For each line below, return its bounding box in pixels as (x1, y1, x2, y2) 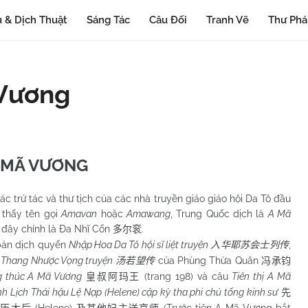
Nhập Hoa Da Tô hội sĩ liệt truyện (68, 239, 211, 250)
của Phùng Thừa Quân (155, 255, 262, 266)
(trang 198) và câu (140, 271, 232, 282)
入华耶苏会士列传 (210, 240, 289, 250)
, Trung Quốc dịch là (170, 208, 268, 219)
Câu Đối (149, 14, 188, 26)
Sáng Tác (87, 14, 131, 26)
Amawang (126, 208, 170, 219)
